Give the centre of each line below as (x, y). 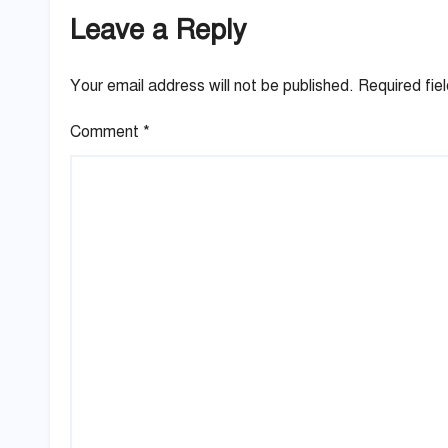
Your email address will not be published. (212, 85)
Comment (106, 131)
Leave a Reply (158, 30)
